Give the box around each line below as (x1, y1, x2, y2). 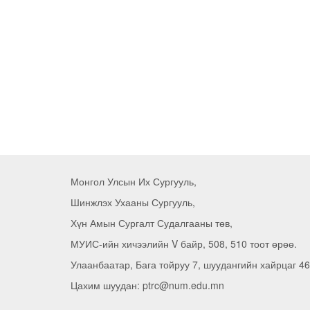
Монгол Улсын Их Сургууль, (71, 174, 197, 188)
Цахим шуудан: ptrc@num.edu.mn (71, 278, 224, 292)
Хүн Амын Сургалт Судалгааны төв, (71, 216, 232, 230)
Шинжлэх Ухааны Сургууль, (71, 195, 195, 209)
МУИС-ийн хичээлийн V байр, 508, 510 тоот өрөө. (71, 237, 297, 250)
